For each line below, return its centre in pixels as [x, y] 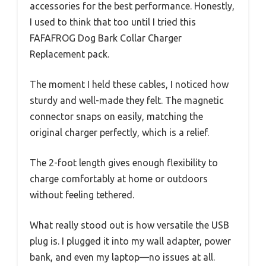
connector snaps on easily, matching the [116, 117]
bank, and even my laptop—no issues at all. [122, 257]
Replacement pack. [69, 54]
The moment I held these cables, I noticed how [129, 85]
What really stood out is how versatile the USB [129, 225]
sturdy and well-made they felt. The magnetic [127, 101]
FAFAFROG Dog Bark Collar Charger [106, 38]
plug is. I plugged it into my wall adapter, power [130, 241]
